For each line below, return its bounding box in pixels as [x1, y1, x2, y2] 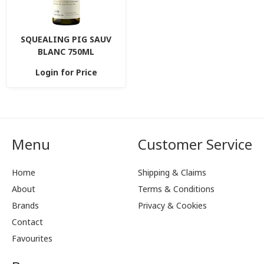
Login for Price [35, 67, 97, 78]
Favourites [12, 233, 52, 244]
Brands [12, 200, 39, 211]
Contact [12, 216, 43, 227]
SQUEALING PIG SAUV [21, 34, 111, 45]
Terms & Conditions [138, 183, 214, 194]
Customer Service [138, 134, 252, 154]
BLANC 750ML [38, 46, 94, 57]
